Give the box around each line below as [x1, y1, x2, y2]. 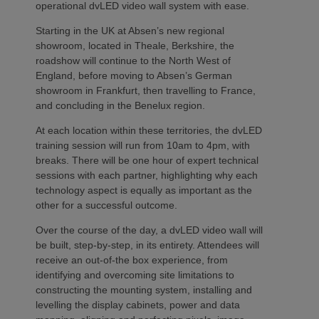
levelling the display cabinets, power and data [36, 298, 240, 310]
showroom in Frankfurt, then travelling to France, [36, 84, 256, 96]
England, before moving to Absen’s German [36, 69, 232, 81]
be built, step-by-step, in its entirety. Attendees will [36, 239, 259, 251]
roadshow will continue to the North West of [36, 54, 231, 66]
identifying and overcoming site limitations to [36, 268, 234, 281]
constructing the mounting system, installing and [36, 283, 252, 296]
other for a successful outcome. [36, 199, 177, 211]
